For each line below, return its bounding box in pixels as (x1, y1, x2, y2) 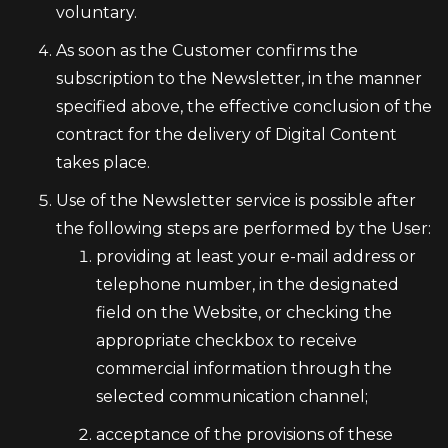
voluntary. (56, 3, 137, 22)
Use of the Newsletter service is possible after (56, 191, 416, 210)
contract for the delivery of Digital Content (56, 125, 397, 144)
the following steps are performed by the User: (56, 219, 431, 238)
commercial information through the (96, 359, 392, 378)
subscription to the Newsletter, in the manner (56, 69, 422, 88)
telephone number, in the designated (96, 275, 399, 294)
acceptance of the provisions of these (96, 425, 393, 444)
